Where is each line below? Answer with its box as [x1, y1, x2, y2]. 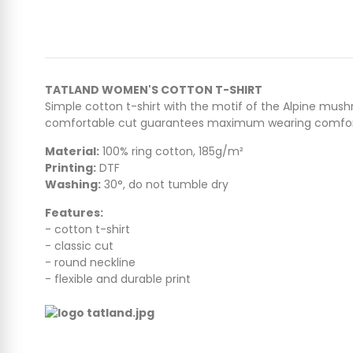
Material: [45, 143, 99, 159]
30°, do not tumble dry [101, 176, 229, 192]
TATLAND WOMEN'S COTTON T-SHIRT [45, 82, 262, 98]
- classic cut [45, 238, 113, 254]
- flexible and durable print [45, 271, 191, 287]
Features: [45, 205, 103, 221]
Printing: [45, 160, 96, 176]
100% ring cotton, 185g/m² [99, 143, 243, 159]
